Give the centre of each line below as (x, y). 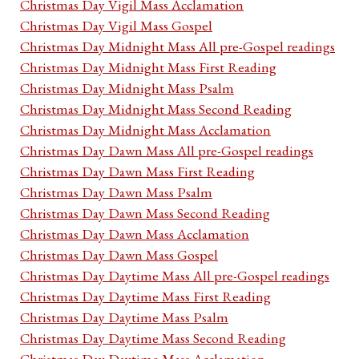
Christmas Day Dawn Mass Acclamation (135, 234)
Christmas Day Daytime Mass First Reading (145, 296)
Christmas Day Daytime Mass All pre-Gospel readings (175, 276)
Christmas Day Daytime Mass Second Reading (153, 338)
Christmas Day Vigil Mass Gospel (116, 26)
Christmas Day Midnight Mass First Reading (148, 67)
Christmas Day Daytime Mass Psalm (124, 317)
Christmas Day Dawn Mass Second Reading (145, 213)
